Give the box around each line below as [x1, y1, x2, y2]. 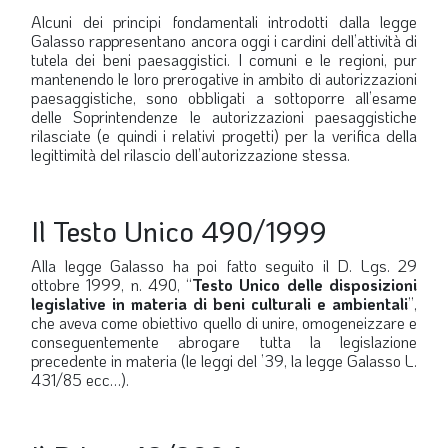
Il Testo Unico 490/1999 [31, 213, 327, 249]
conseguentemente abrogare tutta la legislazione [31, 331, 417, 352]
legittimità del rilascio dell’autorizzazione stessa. [31, 144, 350, 165]
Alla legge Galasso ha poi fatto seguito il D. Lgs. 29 [31, 255, 417, 276]
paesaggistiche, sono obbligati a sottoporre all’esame [31, 87, 417, 108]
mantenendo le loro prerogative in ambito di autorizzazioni [31, 68, 417, 89]
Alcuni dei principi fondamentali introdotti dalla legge [31, 11, 417, 32]
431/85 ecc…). [31, 369, 129, 390]
